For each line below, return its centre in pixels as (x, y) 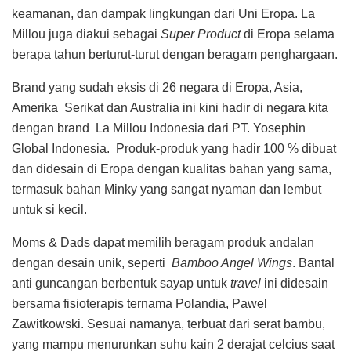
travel (246, 283)
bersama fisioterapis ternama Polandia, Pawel (139, 303)
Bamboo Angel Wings (232, 262)
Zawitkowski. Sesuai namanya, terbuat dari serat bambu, (168, 324)
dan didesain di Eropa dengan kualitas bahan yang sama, (172, 168)
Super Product (202, 34)
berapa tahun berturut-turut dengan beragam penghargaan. (175, 54)
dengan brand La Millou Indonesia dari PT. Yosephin (159, 128)
